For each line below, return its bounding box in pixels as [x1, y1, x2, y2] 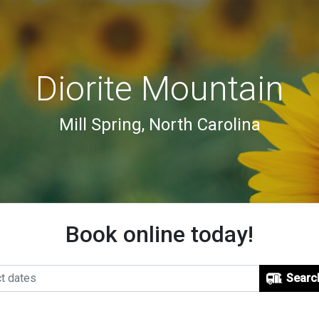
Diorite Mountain [35, 68, 284, 109]
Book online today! [66, 221, 253, 248]
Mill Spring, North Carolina [58, 115, 261, 135]
